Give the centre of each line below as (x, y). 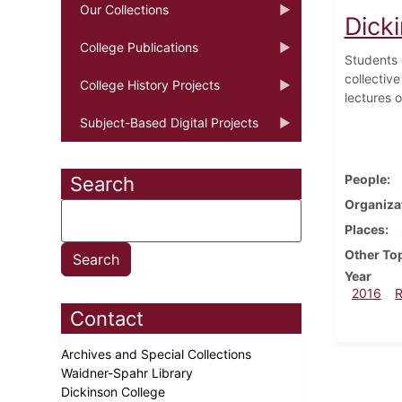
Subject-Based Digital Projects (169, 122)
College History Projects (150, 84)
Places (364, 229)
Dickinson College (115, 391)
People (365, 179)
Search (102, 184)
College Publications (139, 47)
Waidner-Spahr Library (129, 372)
